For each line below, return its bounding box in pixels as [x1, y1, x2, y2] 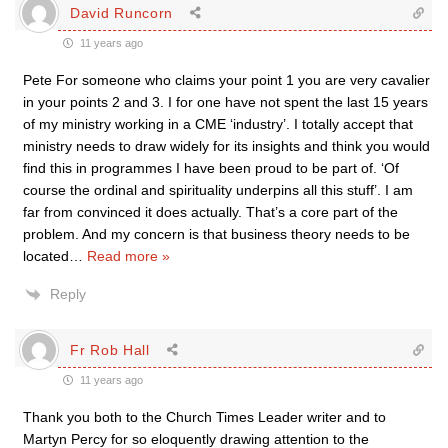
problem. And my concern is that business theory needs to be [23, 226, 410, 242]
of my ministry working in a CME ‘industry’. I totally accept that [23, 116, 413, 132]
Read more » [87, 248, 170, 264]
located [23, 248, 69, 264]
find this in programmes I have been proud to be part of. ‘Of [23, 160, 399, 176]
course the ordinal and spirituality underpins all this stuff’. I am [23, 182, 413, 198]
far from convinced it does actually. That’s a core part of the [23, 204, 398, 220]
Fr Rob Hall [70, 341, 150, 358]
